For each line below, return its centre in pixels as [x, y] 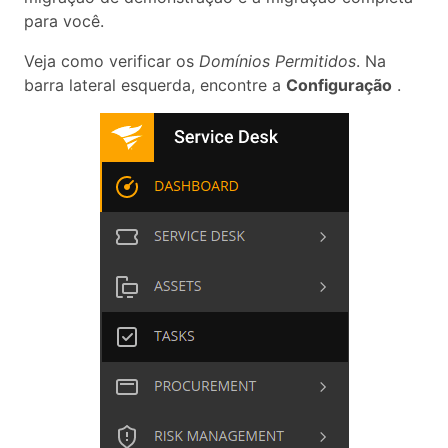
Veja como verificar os [111, 60]
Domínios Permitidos [277, 60]
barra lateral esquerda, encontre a [155, 84]
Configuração [339, 84]
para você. [64, 20]
